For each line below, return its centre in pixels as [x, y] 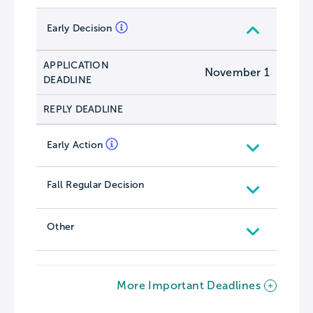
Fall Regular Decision [96, 184]
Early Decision [81, 28]
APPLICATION [76, 65]
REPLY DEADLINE [83, 109]
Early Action [77, 145]
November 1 [237, 72]
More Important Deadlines [189, 285]
